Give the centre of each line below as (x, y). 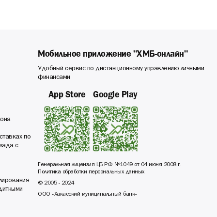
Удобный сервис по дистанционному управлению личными (121, 69)
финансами (54, 78)
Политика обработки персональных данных (91, 172)
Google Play (115, 95)
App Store (67, 95)
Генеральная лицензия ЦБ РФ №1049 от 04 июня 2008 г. (110, 165)
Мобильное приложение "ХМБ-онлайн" (113, 54)
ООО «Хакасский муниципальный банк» (87, 194)
